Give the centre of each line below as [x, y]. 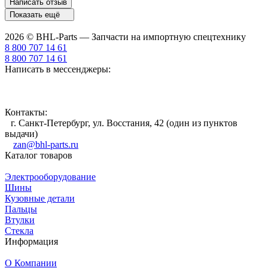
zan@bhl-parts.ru [46, 144]
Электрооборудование [50, 176]
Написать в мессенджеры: [58, 69]
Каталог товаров [39, 155]
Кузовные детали [40, 198]
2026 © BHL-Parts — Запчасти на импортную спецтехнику [125, 36]
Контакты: [26, 112]
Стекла [19, 230]
